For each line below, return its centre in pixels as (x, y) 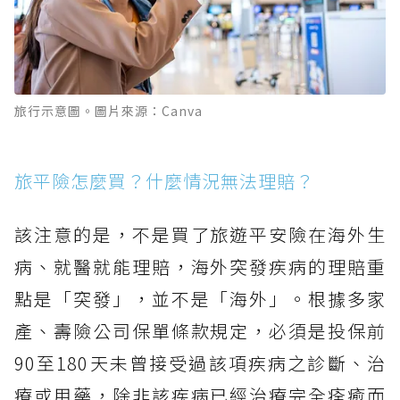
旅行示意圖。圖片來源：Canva (108, 110)
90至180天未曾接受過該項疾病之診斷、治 (200, 362)
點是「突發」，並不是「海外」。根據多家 (200, 298)
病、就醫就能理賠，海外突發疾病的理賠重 (200, 266)
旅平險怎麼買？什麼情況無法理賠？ (164, 180)
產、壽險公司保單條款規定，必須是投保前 (200, 330)
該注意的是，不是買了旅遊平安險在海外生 (200, 234)
